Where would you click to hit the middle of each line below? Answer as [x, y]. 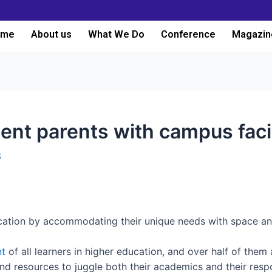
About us [51, 35]
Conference [188, 35]
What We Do [116, 35]
